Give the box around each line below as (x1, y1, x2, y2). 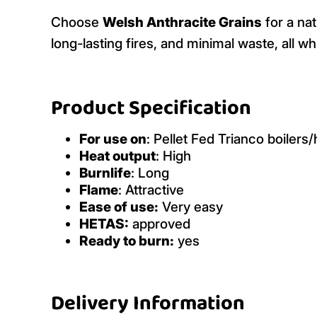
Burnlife (79, 164, 131, 182)
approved (129, 215, 190, 233)
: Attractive (118, 181, 184, 199)
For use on (79, 130, 146, 148)
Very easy (158, 198, 223, 216)
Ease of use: (79, 198, 158, 216)
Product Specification (51, 92, 251, 126)
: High (156, 147, 191, 165)
